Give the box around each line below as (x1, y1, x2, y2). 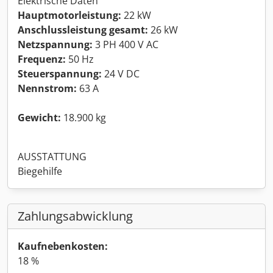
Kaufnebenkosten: (18, 239, 108, 253)
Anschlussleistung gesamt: (18, 23, 148, 37)
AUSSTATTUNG (18, 149, 87, 163)
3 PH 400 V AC (93, 37, 158, 51)
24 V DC (102, 66, 140, 80)
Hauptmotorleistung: (18, 8, 121, 22)
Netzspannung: (18, 37, 93, 51)
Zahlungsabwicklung (18, 207, 133, 224)
